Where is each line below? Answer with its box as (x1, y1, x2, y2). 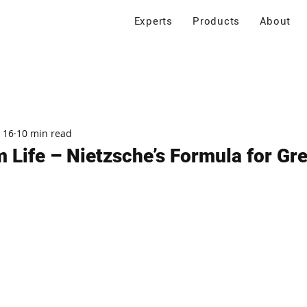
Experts (134, 15, 173, 27)
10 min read (16, 126, 72, 140)
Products (193, 15, 241, 27)
